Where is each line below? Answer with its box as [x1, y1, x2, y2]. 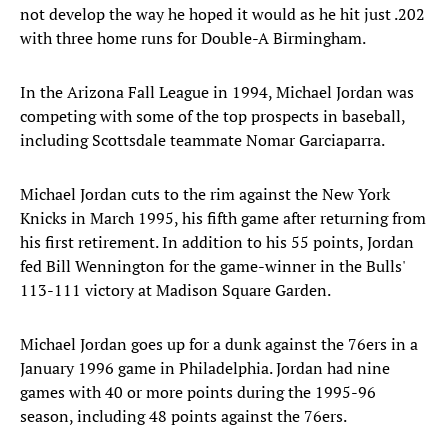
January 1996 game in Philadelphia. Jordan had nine [20, 357, 390, 380]
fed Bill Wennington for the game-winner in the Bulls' [20, 255, 405, 278]
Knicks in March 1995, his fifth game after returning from [20, 207, 426, 230]
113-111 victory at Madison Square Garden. [20, 279, 331, 302]
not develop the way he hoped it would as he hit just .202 [20, 3, 425, 26]
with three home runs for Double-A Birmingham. [20, 27, 366, 50]
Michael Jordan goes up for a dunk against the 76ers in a [20, 333, 418, 356]
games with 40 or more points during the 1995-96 [20, 381, 376, 404]
